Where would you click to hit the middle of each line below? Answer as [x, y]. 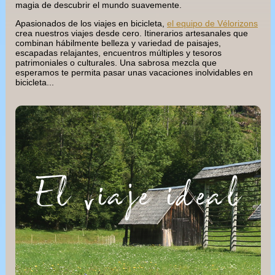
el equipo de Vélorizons [212, 24]
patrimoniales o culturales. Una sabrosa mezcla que [116, 63]
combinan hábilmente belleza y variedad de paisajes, [118, 43]
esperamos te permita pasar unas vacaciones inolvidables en [134, 73]
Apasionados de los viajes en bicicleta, [91, 24]
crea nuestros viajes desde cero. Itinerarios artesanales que [132, 33]
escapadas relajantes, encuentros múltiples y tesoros [118, 53]
